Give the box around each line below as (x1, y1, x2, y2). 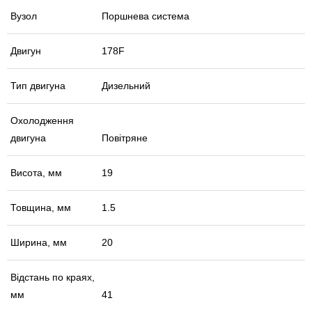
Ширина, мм (10, 237, 67, 249)
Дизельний (102, 80, 150, 92)
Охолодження (10, 115, 74, 127)
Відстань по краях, (10, 272, 95, 283)
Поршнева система (102, 10, 189, 22)
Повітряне (102, 132, 148, 144)
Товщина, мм (10, 202, 71, 214)
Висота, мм (10, 167, 62, 179)
